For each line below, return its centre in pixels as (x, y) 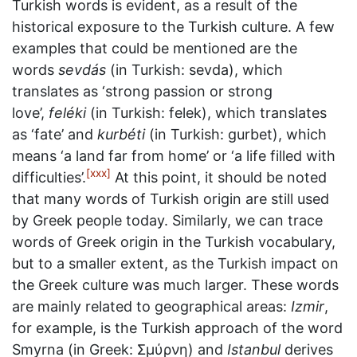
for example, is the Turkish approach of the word (177, 328)
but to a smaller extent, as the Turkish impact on (175, 263)
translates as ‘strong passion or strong (142, 91)
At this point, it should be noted (219, 177)
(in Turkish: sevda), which (194, 70)
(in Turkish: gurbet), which (236, 134)
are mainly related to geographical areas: (151, 306)
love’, (30, 113)
